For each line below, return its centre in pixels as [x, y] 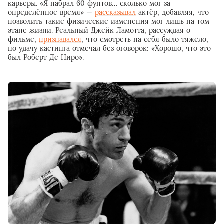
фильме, [23, 39]
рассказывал [115, 12]
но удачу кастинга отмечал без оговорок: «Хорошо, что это [109, 48]
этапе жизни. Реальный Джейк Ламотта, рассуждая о [99, 30]
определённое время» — [51, 12]
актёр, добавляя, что [172, 12]
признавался [60, 39]
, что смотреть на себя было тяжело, [145, 39]
